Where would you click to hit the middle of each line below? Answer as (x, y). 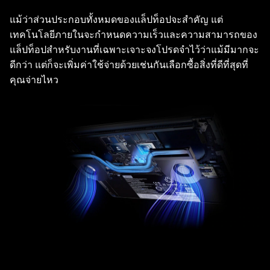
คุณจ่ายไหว (34, 80)
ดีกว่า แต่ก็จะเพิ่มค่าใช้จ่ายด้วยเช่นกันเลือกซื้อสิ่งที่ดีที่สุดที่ (129, 64)
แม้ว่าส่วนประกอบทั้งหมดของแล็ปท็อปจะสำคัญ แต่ (116, 19)
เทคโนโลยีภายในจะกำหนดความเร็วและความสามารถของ (133, 34)
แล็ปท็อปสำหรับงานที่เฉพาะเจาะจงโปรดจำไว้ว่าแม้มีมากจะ (134, 49)
